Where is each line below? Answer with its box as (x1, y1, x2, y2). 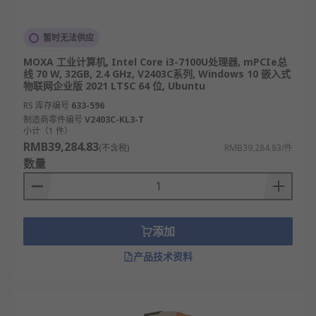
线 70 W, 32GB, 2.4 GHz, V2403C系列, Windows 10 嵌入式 (23, 67, 291, 80)
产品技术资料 (133, 250, 193, 263)
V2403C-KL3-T (85, 114, 144, 126)
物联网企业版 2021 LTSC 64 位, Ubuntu (23, 79, 205, 92)
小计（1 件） (23, 125, 73, 137)
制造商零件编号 (23, 114, 83, 126)
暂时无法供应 (43, 32, 94, 44)
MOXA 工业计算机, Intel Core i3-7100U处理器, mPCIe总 (23, 55, 287, 68)
